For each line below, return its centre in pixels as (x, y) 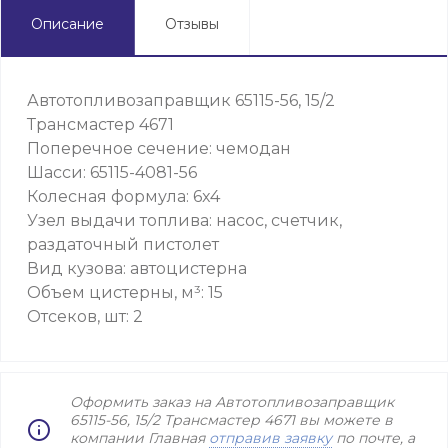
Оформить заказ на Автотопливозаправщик (232, 402)
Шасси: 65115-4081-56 (112, 172)
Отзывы (192, 24)
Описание (67, 24)
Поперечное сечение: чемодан (159, 148)
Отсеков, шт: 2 (85, 316)
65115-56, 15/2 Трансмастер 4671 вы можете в (231, 420)
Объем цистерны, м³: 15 (125, 292)
